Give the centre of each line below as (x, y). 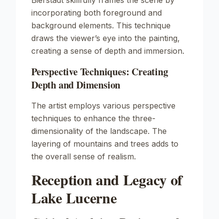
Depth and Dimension (76, 85)
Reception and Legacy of (107, 179)
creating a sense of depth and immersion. (108, 51)
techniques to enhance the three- (93, 118)
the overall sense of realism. (84, 156)
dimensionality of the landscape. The (99, 131)
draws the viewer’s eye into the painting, (106, 38)
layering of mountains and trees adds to (105, 144)
